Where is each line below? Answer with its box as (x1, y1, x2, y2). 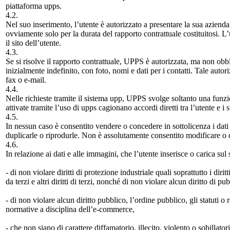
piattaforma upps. (6, 2, 62, 10)
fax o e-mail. (6, 75, 46, 84)
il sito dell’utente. (6, 39, 61, 47)
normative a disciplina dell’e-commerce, (6, 205, 135, 214)
